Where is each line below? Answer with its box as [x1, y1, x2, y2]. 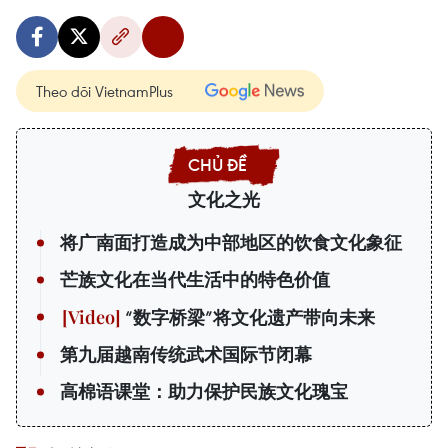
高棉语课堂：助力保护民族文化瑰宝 [60, 380, 348, 403]
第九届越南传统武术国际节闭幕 [60, 343, 312, 366]
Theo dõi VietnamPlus [36, 80, 173, 101]
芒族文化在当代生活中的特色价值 [60, 268, 330, 291]
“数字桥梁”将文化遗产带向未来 [121, 306, 375, 329]
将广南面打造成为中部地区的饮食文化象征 [60, 231, 402, 254]
